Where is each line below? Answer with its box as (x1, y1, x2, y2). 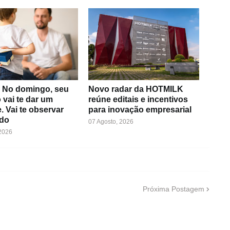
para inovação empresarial (88, 105, 191, 114)
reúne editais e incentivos (88, 95, 188, 104)
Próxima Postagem (142, 184, 204, 193)
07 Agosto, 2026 (88, 118, 133, 125)
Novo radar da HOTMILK (88, 85, 183, 93)
